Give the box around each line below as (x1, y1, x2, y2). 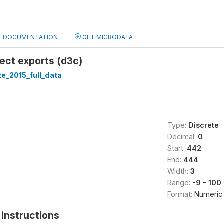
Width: (167, 167, 190, 175)
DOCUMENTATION (3, 33, 58, 41)
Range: (167, 178, 192, 187)
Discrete (188, 121, 219, 129)
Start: (167, 144, 187, 152)
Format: (167, 190, 194, 198)
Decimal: (167, 132, 198, 141)
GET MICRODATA (81, 33, 133, 41)
